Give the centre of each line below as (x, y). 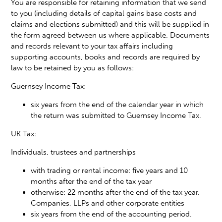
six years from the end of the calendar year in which (117, 104)
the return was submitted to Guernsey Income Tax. (116, 115)
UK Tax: (24, 134)
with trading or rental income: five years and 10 (110, 170)
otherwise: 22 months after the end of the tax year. (115, 192)
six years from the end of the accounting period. (111, 214)
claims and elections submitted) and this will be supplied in (110, 24)
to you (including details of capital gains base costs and (104, 13)
